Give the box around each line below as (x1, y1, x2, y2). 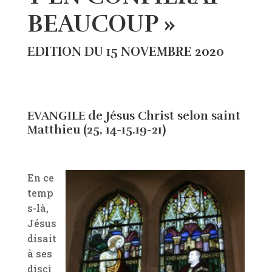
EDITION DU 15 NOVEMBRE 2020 (27, 44, 224, 59)
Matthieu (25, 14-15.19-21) (27, 122, 166, 137)
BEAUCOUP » (27, 9, 175, 38)
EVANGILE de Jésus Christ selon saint (27, 108, 240, 123)
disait (27, 232, 56, 245)
